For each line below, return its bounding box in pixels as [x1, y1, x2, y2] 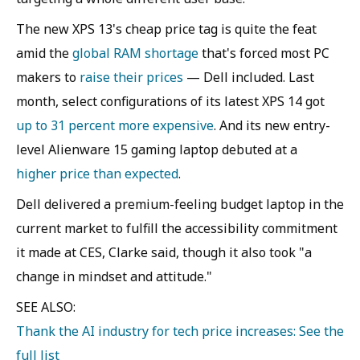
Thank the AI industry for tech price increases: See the [16, 322, 344, 340]
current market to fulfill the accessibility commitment [16, 219, 337, 237]
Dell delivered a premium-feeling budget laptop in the [16, 195, 344, 213]
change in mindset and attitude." [16, 268, 212, 285]
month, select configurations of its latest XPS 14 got [16, 92, 325, 110]
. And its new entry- [214, 117, 330, 134]
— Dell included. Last [183, 68, 314, 86]
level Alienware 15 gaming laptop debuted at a [16, 141, 297, 158]
